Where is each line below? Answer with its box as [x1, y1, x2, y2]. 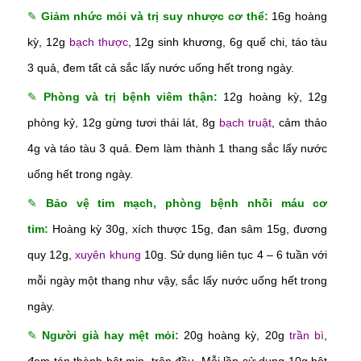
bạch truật [219, 115, 272, 129]
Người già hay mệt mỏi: [42, 328, 179, 342]
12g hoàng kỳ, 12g [217, 89, 328, 103]
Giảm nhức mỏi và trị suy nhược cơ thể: [40, 9, 268, 23]
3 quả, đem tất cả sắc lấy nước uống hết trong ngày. [27, 60, 294, 74]
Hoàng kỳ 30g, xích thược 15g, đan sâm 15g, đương [48, 222, 328, 235]
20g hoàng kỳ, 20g [178, 328, 290, 342]
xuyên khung [75, 247, 141, 261]
